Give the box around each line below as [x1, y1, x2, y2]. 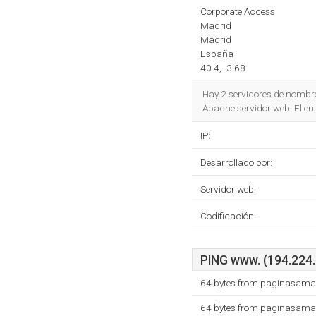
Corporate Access [200, 6, 275, 17]
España [200, 48, 233, 59]
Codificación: [200, 210, 256, 221]
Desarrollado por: [200, 157, 272, 168]
